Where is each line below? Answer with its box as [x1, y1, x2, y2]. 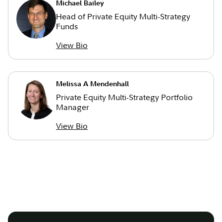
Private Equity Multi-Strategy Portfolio [56, 92, 193, 103]
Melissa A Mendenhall [56, 79, 129, 89]
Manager [56, 102, 89, 113]
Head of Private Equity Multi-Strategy [56, 11, 190, 22]
